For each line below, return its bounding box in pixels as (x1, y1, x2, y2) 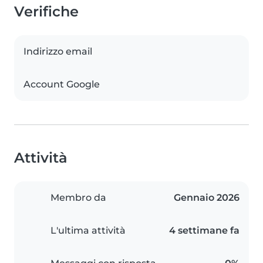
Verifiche (14, 3, 79, 21)
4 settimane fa (169, 225, 240, 237)
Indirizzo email (23, 46, 92, 58)
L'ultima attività (50, 225, 126, 237)
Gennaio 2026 (174, 192, 240, 204)
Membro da (50, 192, 106, 204)
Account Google (23, 79, 100, 90)
